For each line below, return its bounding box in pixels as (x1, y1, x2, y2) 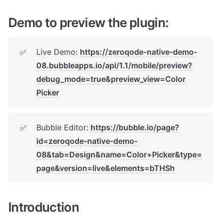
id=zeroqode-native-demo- (36, 136, 138, 146)
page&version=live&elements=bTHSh (36, 163, 175, 173)
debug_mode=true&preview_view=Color (36, 74, 186, 84)
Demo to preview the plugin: (8, 15, 169, 30)
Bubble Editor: (36, 122, 91, 132)
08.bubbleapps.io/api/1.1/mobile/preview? (36, 60, 192, 70)
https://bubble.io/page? (91, 122, 179, 132)
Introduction (8, 199, 79, 215)
